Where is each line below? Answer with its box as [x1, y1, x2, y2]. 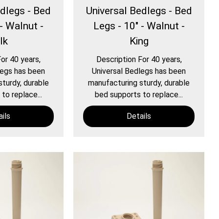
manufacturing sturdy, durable [88, 78, 190, 88]
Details [127, 111, 152, 121]
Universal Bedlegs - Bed [86, 5, 192, 17]
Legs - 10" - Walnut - [93, 20, 185, 32]
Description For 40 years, [96, 55, 182, 65]
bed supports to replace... [95, 90, 183, 100]
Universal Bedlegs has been [92, 66, 186, 76]
